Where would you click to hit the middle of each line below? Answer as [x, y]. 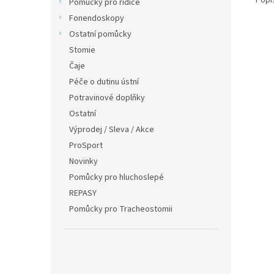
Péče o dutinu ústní [104, 82]
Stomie [82, 50]
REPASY [83, 193]
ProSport [86, 146]
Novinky [83, 161]
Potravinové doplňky [107, 98]
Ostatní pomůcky [100, 34]
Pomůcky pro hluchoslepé [117, 177]
